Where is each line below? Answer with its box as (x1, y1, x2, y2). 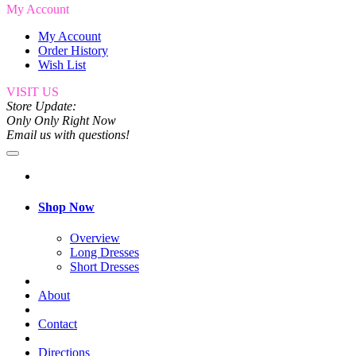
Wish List (38, 57, 86, 72)
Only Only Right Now (6, 113, 116, 127)
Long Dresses (70, 246, 139, 260)
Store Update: (6, 99, 76, 113)
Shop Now (38, 199, 95, 214)
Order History (38, 43, 108, 57)
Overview (70, 231, 120, 246)
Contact (38, 317, 77, 331)
